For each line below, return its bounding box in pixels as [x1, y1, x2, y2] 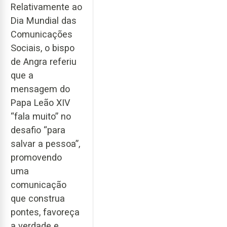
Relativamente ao [11, 1, 82, 12]
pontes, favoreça [11, 206, 80, 217]
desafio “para [11, 124, 65, 135]
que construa [11, 193, 65, 204]
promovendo [11, 152, 62, 163]
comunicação [11, 179, 66, 190]
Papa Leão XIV [11, 97, 70, 108]
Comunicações [11, 28, 72, 40]
